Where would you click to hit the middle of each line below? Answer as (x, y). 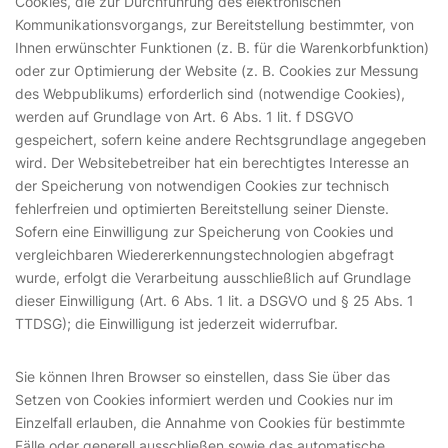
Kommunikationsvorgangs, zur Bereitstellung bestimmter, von (214, 24)
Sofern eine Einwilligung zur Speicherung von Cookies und (204, 231)
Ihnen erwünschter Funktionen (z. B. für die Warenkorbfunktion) (222, 47)
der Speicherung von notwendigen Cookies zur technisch (202, 185)
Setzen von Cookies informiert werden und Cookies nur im (204, 399)
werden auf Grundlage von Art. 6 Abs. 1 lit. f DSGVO (184, 116)
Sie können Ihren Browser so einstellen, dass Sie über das (202, 376)
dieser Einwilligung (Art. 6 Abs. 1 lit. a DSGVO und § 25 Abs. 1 (214, 300)
